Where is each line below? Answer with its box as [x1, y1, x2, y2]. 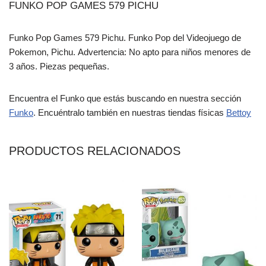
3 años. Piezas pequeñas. [9, 61, 109, 71]
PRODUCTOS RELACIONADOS [9, 144, 180, 157]
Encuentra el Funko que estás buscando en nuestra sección [9, 93, 241, 103]
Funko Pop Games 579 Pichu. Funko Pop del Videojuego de [9, 32, 241, 43]
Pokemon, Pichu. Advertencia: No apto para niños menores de [9, 46, 251, 57]
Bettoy [226, 107, 251, 118]
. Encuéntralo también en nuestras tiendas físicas [33, 107, 226, 118]
